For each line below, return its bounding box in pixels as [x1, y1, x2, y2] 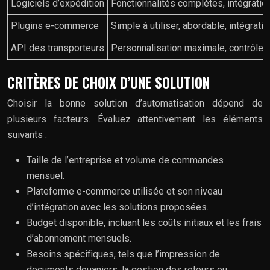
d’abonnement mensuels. [27, 232, 131, 244]
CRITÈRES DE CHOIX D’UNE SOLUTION [7, 72, 210, 93]
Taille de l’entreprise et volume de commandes [27, 154, 224, 166]
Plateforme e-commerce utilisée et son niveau [27, 185, 222, 197]
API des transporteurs [11, 42, 104, 54]
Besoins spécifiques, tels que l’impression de [27, 248, 220, 260]
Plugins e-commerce [11, 19, 99, 31]
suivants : [7, 128, 47, 140]
